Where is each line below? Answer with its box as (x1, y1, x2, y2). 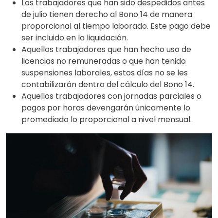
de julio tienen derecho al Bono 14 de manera (21, 8, 192, 20)
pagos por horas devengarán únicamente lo (21, 102, 190, 113)
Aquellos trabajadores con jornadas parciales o (21, 90, 201, 102)
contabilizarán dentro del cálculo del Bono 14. (21, 78, 194, 90)
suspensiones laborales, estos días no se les (21, 67, 188, 78)
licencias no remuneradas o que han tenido (21, 55, 186, 67)
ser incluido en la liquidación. (21, 32, 128, 43)
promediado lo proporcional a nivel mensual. (21, 113, 192, 125)
